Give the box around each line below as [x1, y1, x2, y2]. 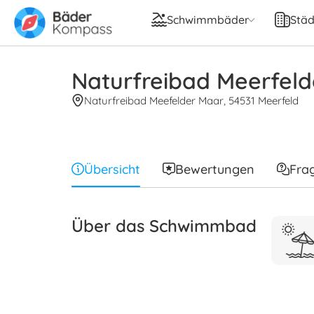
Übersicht [84, 161, 140, 177]
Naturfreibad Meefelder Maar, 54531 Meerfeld [84, 93, 299, 107]
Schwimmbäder [166, 13, 249, 27]
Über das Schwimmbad [71, 214, 257, 236]
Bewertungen [175, 161, 254, 177]
